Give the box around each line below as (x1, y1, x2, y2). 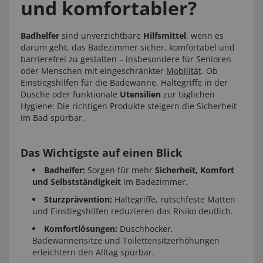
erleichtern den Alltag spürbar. (32, 247, 154, 258)
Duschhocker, (117, 223, 173, 234)
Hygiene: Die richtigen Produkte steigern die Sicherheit (21, 100, 237, 112)
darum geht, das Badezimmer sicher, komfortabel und (21, 42, 235, 53)
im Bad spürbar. (21, 112, 85, 123)
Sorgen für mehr (85, 164, 155, 176)
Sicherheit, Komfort (155, 164, 234, 176)
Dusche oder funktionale (21, 89, 120, 100)
